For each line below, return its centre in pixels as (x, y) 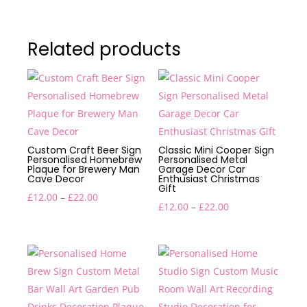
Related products (104, 49)
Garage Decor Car (202, 169)
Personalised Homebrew (85, 160)
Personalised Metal (203, 160)
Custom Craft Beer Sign (84, 150)
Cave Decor (56, 179)
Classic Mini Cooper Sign (217, 150)
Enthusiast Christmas (209, 179)
